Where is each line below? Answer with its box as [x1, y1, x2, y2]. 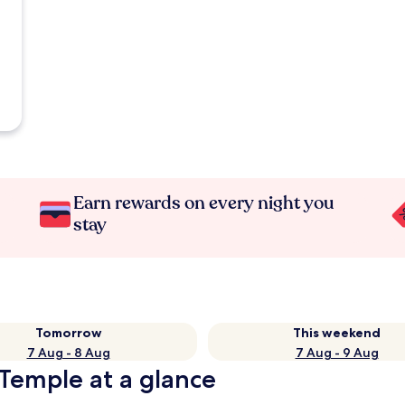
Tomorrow [34, 325, 102, 341]
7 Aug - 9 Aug [295, 344, 379, 361]
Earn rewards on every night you [73, 191, 335, 215]
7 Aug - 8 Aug [26, 344, 110, 361]
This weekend [293, 325, 381, 341]
